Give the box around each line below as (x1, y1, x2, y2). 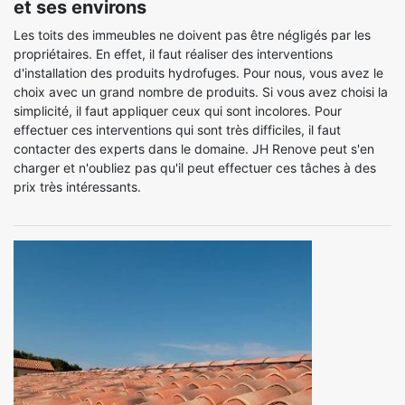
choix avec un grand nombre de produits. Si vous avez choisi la (14, 84, 388, 99)
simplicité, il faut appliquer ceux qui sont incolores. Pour (14, 103, 342, 118)
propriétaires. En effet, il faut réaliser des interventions (14, 46, 333, 61)
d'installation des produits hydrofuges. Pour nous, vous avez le (14, 65, 383, 80)
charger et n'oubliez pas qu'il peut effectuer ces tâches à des (14, 160, 376, 175)
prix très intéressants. (14, 179, 141, 194)
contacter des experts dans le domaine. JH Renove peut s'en (14, 141, 374, 156)
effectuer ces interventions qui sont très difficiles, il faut (14, 122, 341, 137)
